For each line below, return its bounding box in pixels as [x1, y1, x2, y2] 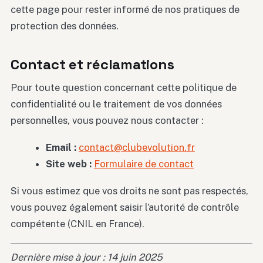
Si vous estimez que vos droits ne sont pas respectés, [11, 185, 248, 197]
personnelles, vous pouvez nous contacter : [11, 114, 204, 126]
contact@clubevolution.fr [78, 141, 195, 154]
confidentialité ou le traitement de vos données [11, 97, 222, 110]
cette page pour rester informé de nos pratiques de [11, 4, 240, 16]
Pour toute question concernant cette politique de [11, 81, 237, 93]
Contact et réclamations [11, 55, 174, 73]
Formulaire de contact [93, 158, 194, 170]
